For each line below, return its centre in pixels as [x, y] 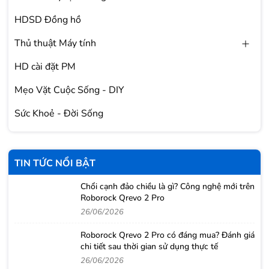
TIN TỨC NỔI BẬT [55, 163]
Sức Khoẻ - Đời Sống [59, 113]
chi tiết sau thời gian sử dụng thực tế [149, 246]
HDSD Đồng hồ [48, 20]
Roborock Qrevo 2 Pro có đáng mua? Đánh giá [168, 235]
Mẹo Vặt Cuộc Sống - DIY [69, 90]
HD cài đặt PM [45, 67]
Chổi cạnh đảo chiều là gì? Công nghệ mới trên [168, 186]
